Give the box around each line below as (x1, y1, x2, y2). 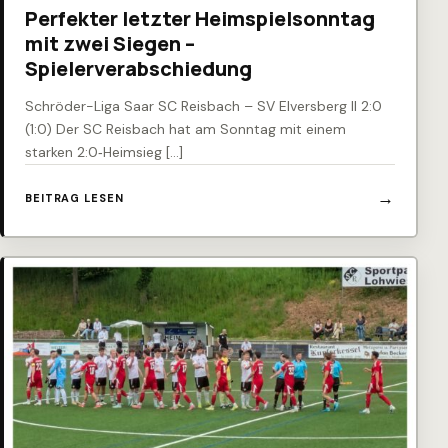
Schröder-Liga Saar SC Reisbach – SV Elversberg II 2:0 (25, 97, 382, 116)
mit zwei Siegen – (25, 30, 195, 58)
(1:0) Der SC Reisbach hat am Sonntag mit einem (25, 120, 346, 139)
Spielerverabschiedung (25, 55, 252, 83)
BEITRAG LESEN (25, 190, 124, 205)
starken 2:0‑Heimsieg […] (25, 143, 183, 162)
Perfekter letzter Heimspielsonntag (25, 5, 375, 33)
